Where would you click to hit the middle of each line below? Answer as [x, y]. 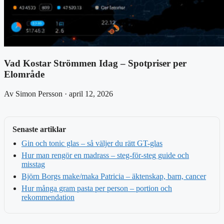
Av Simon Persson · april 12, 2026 [58, 93]
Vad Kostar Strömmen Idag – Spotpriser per [95, 63]
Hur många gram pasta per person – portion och [97, 188]
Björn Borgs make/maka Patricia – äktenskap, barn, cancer [114, 176]
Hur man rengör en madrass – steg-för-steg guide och [105, 155]
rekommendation [48, 197]
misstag [33, 164]
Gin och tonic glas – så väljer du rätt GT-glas [92, 143]
